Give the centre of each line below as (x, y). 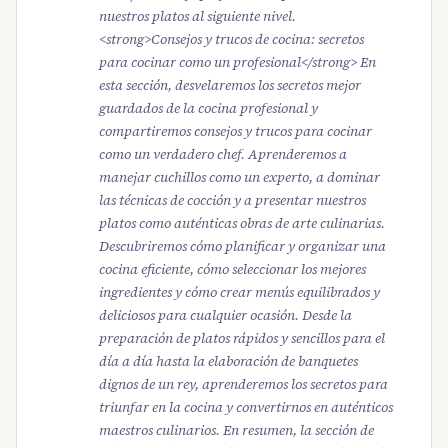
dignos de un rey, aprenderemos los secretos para (243, 384)
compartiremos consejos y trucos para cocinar (235, 131)
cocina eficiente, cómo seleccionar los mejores (232, 269)
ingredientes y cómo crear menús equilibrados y (239, 292)
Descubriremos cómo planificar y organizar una (242, 246)
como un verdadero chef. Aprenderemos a (222, 154)
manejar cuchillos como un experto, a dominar (239, 177)
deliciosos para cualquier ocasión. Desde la (225, 315)
